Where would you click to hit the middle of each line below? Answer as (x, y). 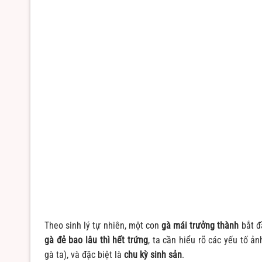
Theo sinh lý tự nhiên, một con (103, 226)
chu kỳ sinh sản (153, 255)
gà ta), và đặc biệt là (84, 255)
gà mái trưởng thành (200, 226)
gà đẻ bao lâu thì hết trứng (96, 240)
